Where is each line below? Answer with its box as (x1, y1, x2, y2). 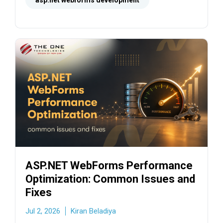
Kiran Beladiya (71, 207, 116, 216)
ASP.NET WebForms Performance (25, 159, 193, 172)
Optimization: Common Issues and (25, 173, 195, 186)
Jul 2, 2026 (25, 207, 60, 216)
